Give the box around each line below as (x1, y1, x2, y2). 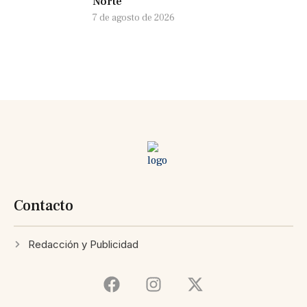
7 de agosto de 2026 (93, 11, 175, 24)
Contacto (14, 195, 73, 215)
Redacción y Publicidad (27, 237, 138, 251)
